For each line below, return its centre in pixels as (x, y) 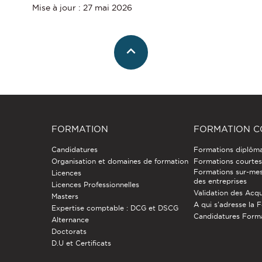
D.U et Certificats (81, 243)
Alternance (70, 220)
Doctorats (69, 232)
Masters (65, 196)
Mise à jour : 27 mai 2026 (82, 8)
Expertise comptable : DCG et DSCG (115, 208)
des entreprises (220, 181)
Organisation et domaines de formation (120, 161)
